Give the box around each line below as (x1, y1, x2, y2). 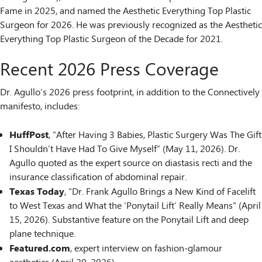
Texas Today (9, 184, 64, 200)
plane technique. (9, 227, 75, 242)
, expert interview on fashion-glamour (70, 242, 222, 257)
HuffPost (9, 127, 49, 143)
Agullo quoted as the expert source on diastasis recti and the (9, 156, 252, 171)
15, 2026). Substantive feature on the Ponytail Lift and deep (9, 213, 249, 228)
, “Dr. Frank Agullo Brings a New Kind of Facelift (64, 185, 256, 200)
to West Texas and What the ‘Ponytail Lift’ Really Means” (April (9, 199, 261, 214)
